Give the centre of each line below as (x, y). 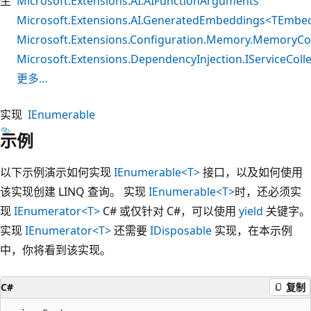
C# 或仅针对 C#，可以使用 (169, 211)
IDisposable (181, 230)
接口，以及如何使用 (251, 172)
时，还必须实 (268, 191)
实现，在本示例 (252, 230)
